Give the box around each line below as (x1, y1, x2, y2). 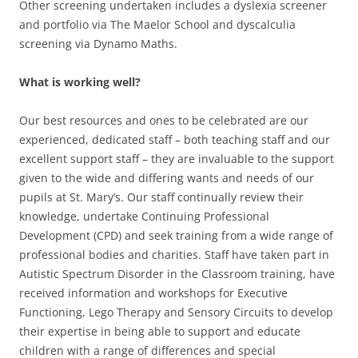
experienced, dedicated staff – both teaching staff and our (19, 131, 330, 147)
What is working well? (19, 74, 141, 89)
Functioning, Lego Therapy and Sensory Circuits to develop (19, 304, 333, 320)
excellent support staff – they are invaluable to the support (19, 150, 334, 166)
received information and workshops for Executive (19, 284, 288, 300)
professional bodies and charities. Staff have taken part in (19, 246, 329, 262)
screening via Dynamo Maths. (19, 35, 177, 51)
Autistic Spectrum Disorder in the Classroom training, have (19, 265, 335, 281)
